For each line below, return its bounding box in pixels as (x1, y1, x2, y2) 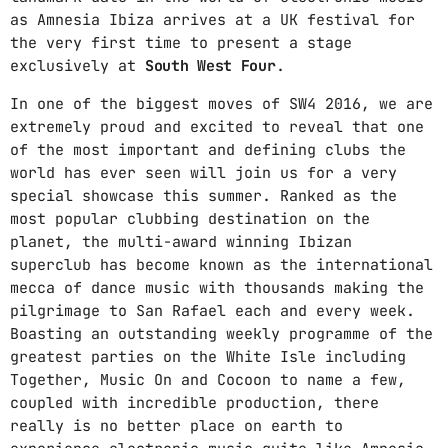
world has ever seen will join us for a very (10, 162, 397, 183)
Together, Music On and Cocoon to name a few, (10, 369, 406, 390)
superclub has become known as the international (10, 254, 433, 275)
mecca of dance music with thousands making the (10, 277, 424, 298)
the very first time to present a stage (10, 32, 352, 53)
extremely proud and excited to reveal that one (10, 116, 424, 137)
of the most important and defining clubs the (10, 139, 406, 160)
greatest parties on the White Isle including (10, 346, 406, 367)
